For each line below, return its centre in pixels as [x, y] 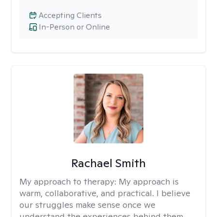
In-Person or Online [74, 27]
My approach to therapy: [69, 181]
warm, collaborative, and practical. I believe [105, 193]
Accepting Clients [70, 15]
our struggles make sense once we [87, 205]
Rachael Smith [108, 163]
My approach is [149, 181]
